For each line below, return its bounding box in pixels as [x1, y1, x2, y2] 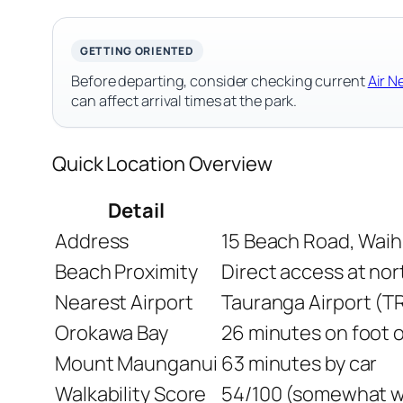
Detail [108, 197, 165, 225]
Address [55, 228, 130, 255]
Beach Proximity [55, 258, 198, 286]
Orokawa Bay [55, 319, 168, 347]
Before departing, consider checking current [71, 71, 368, 92]
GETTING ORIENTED [80, 43, 194, 59]
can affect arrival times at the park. [71, 91, 298, 112]
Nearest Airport [55, 289, 193, 317]
